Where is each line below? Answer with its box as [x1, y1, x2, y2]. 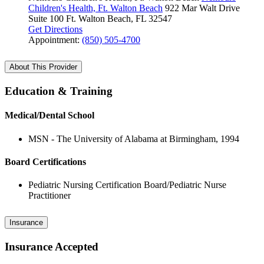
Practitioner [28, 190, 71, 201]
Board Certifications [5, 156, 86, 167]
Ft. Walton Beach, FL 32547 [66, 14, 172, 24]
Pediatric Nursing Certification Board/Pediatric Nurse [28, 180, 226, 190]
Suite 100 [28, 14, 64, 24]
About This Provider [9, 62, 77, 72]
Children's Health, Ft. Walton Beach [28, 3, 163, 14]
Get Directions [28, 24, 82, 35]
